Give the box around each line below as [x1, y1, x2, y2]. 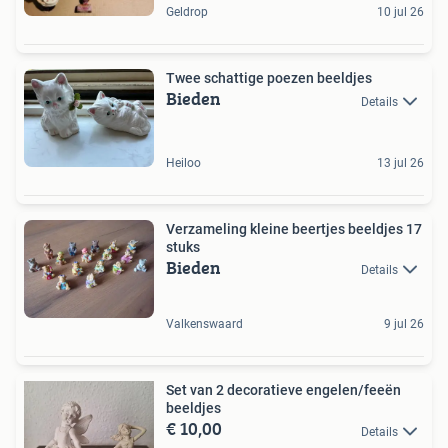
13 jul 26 [377, 156, 424, 171]
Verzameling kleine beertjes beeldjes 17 [166, 221, 422, 238]
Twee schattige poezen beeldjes [166, 70, 372, 87]
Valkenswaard [166, 317, 243, 332]
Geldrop [166, 5, 208, 20]
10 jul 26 [377, 5, 424, 20]
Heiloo [166, 156, 201, 171]
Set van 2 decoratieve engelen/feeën [166, 382, 401, 399]
